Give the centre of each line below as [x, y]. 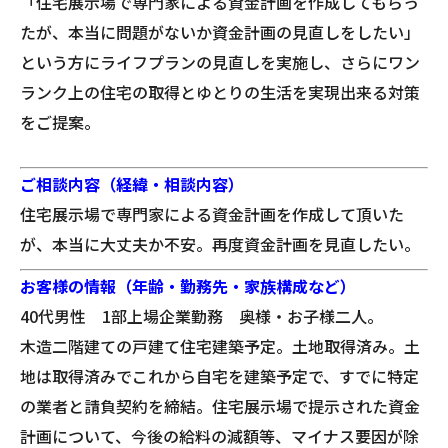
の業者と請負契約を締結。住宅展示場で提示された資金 [220, 405]
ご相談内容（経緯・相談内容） [132, 183]
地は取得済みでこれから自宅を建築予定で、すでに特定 [219, 375]
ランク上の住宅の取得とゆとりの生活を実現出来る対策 [220, 91]
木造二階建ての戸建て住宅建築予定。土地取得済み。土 [220, 345]
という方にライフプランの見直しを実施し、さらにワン [220, 61]
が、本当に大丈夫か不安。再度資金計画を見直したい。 [220, 243]
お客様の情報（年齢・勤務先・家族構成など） [188, 285]
